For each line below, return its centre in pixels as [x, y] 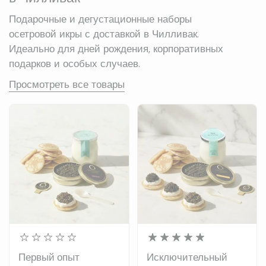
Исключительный [187, 257]
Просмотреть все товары [67, 85]
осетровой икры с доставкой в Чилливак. [104, 34]
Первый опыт [49, 257]
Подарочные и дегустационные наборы [100, 19]
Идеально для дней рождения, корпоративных [116, 49]
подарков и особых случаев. [75, 64]
